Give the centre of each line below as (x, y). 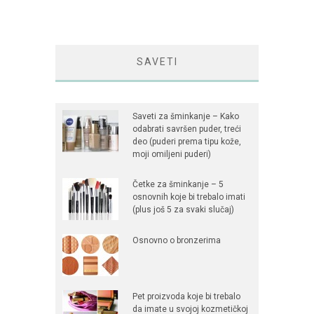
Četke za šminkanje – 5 (178, 185)
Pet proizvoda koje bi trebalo (186, 297)
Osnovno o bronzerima (177, 241)
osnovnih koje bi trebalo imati (189, 197)
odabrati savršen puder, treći (187, 129)
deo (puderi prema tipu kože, (187, 142)
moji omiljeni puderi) (172, 155)
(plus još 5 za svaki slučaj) (183, 210)
